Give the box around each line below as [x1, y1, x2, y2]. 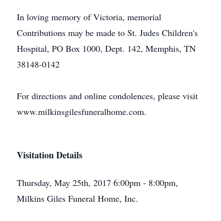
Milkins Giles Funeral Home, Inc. [17, 192, 138, 204]
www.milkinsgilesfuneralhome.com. [17, 106, 147, 117]
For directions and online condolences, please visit [17, 90, 198, 102]
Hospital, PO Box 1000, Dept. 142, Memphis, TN [17, 42, 196, 54]
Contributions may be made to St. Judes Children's [17, 27, 198, 38]
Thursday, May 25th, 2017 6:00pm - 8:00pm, [17, 177, 178, 188]
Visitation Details [17, 148, 82, 161]
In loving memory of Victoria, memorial [17, 11, 161, 23]
